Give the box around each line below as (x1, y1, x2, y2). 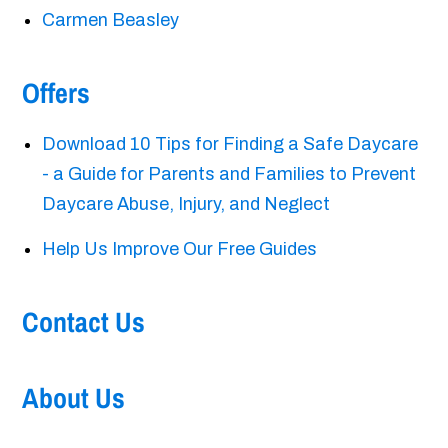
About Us (22, 379, 126, 418)
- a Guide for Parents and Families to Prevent (42, 164, 417, 185)
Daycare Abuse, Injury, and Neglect (42, 194, 331, 215)
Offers (22, 74, 91, 113)
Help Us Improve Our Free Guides (42, 239, 318, 260)
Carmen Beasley (42, 10, 180, 31)
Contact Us (22, 303, 146, 342)
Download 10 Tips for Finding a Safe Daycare (42, 134, 419, 155)
